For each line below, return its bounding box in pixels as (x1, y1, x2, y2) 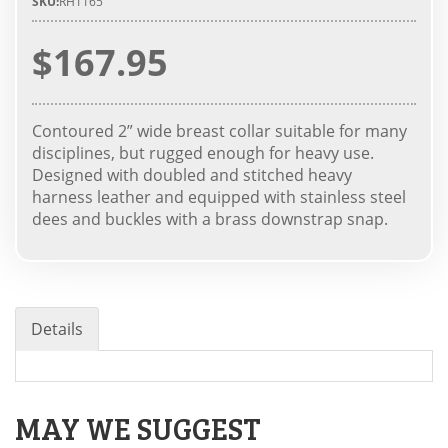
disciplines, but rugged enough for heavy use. (32, 142, 374, 164)
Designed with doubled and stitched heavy (32, 164, 352, 186)
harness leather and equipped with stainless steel (32, 186, 406, 208)
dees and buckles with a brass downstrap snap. (32, 208, 388, 230)
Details (31, 318, 83, 340)
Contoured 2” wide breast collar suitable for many (32, 120, 407, 142)
